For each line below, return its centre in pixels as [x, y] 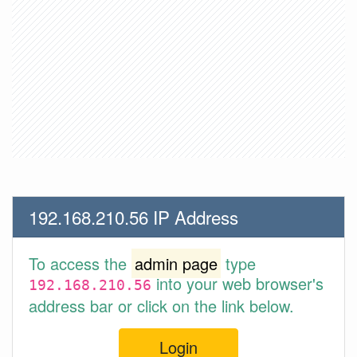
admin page [176, 263]
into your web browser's [237, 283]
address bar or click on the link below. [161, 306]
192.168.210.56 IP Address [133, 217]
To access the [80, 263]
